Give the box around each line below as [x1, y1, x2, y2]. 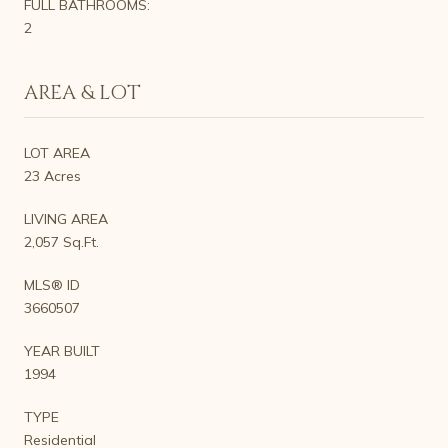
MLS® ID [24, 275, 80, 294]
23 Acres [24, 166, 81, 185]
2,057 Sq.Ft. [24, 232, 99, 251]
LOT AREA [24, 143, 90, 162]
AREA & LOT [24, 78, 141, 106]
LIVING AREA [24, 209, 108, 228]
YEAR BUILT [24, 341, 100, 360]
